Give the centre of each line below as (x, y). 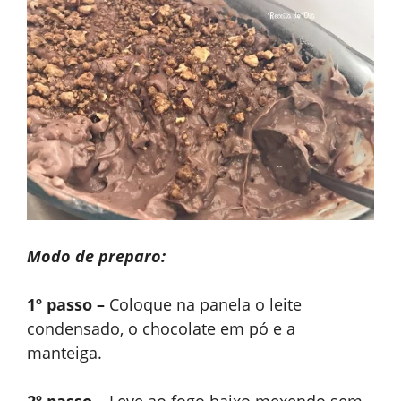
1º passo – (66, 304)
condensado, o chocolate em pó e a (161, 328)
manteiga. (64, 353)
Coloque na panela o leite (203, 304)
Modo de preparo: (96, 256)
